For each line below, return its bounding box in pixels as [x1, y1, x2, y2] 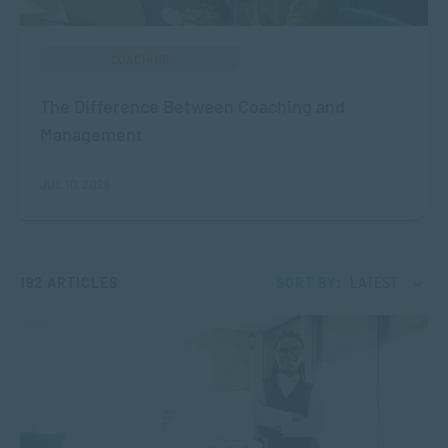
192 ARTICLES [20, 274, 118, 292]
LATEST [350, 274, 398, 292]
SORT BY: [276, 274, 342, 292]
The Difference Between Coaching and [40, 95, 345, 118]
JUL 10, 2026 [40, 177, 111, 192]
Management [40, 123, 143, 146]
